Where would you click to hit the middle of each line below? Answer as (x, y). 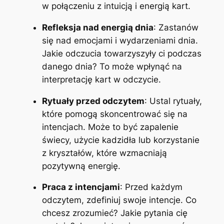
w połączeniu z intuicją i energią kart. (116, 6)
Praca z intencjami (81, 187)
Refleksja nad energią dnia (97, 27)
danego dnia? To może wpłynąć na (112, 66)
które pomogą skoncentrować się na (114, 114)
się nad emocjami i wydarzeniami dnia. (120, 40)
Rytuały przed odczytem (93, 101)
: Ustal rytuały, (173, 101)
